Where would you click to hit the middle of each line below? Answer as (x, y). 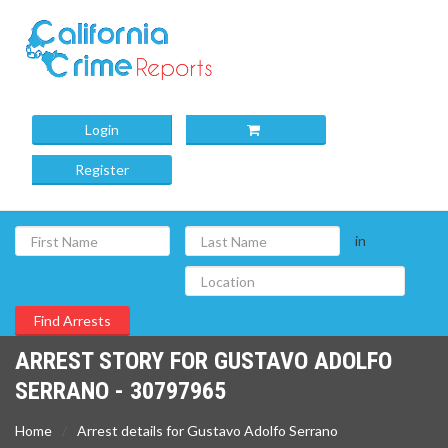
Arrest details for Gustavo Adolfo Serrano (207, 430)
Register (102, 169)
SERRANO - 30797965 (120, 391)
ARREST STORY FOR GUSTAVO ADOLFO (203, 361)
